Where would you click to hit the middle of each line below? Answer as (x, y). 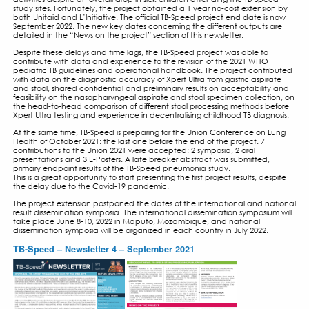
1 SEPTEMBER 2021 (206, 68)
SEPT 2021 (66, 39)
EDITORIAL (41, 170)
